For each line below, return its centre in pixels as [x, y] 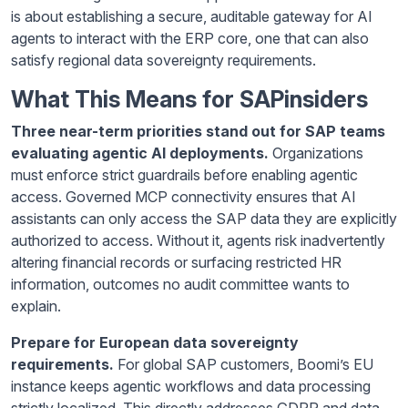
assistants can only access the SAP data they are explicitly [204, 218]
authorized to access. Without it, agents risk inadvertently [198, 240]
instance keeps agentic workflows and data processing [191, 386]
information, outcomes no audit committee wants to [180, 284]
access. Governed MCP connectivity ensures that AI [184, 196]
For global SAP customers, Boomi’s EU [245, 364]
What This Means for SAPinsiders [189, 99]
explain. [36, 306]
